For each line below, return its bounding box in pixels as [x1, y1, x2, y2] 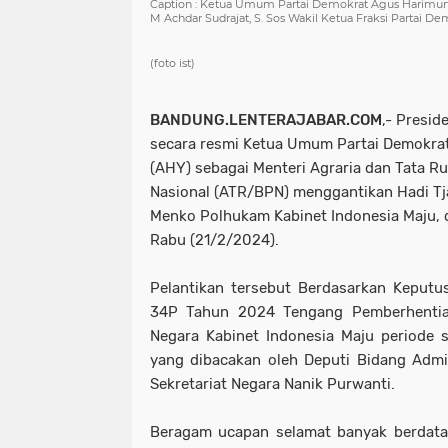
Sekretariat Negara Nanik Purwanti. [150, 375, 395, 393]
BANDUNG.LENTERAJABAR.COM [150, 111, 382, 129]
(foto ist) [150, 56, 195, 70]
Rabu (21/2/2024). [150, 231, 283, 249]
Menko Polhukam [150, 207, 274, 225]
